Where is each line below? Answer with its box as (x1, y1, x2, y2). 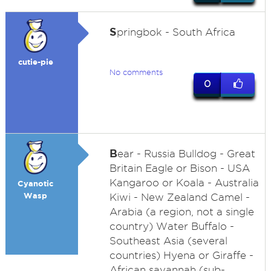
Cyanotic (18, 179, 54, 188)
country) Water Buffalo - (109, 221, 234, 232)
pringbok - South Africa (116, 27, 235, 38)
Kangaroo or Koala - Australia (109, 177, 259, 188)
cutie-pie (18, 57, 53, 67)
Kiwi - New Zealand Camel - (109, 192, 250, 203)
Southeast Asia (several (109, 235, 227, 246)
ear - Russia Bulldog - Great (117, 148, 255, 159)
